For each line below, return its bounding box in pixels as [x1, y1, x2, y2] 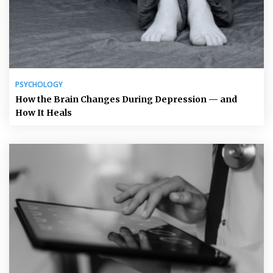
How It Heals [15, 107, 72, 118]
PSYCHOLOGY [15, 79, 63, 90]
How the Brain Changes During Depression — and [15, 93, 237, 105]
